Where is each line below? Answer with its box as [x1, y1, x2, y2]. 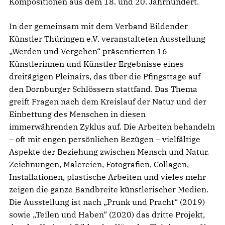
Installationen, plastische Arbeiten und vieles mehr [9, 171, 206, 182]
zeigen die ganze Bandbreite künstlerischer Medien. [9, 184, 208, 194]
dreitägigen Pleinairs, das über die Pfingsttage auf [9, 71, 200, 81]
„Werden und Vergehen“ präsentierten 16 [9, 46, 167, 56]
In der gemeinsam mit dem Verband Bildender [9, 21, 188, 31]
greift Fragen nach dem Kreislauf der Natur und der [9, 96, 206, 106]
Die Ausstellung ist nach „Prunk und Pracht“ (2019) [9, 196, 205, 207]
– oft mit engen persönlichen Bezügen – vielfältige [9, 134, 200, 144]
